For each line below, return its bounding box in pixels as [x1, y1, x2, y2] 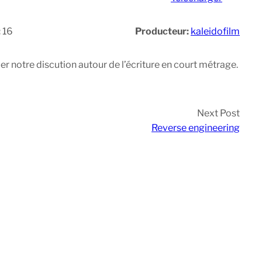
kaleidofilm [191, 26, 240, 37]
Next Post [197, 108, 240, 119]
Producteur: [135, 26, 191, 37]
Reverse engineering [151, 122, 240, 134]
